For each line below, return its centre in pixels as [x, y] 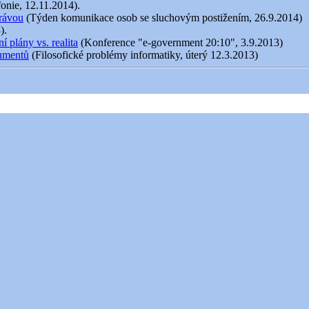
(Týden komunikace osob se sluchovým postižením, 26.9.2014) [163, 18]
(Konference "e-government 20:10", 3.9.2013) [180, 42]
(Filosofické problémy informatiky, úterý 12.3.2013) [143, 55]
